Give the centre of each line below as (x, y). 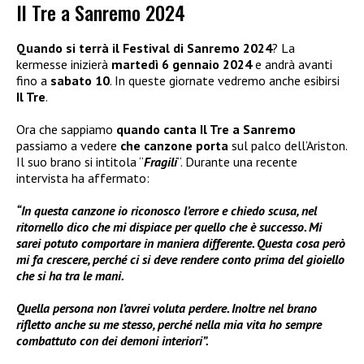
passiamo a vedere (68, 146)
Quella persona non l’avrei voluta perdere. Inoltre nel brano (167, 308)
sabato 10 (80, 81)
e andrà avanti (292, 65)
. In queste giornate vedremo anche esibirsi (225, 81)
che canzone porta (174, 146)
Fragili (160, 162)
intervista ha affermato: (83, 178)
